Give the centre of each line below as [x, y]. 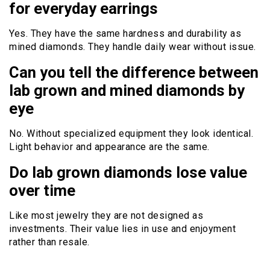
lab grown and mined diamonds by [127, 90]
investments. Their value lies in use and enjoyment [122, 228]
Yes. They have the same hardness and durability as [125, 33]
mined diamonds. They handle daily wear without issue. [133, 46]
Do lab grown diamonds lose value [128, 172]
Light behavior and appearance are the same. [109, 146]
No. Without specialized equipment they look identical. [131, 133]
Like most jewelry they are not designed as [106, 215]
